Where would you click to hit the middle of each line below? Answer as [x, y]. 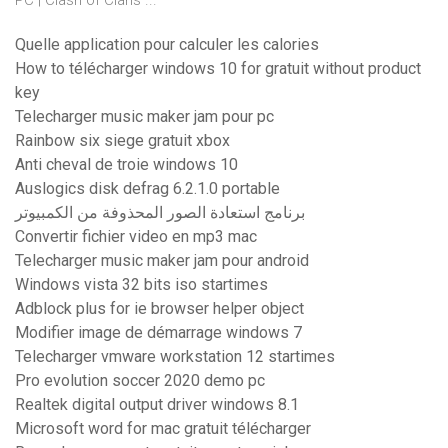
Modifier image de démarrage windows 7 [158, 333]
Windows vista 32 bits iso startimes [141, 285]
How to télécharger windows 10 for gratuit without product [218, 69]
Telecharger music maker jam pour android [162, 261]
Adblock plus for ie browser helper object [159, 309]
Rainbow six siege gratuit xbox [122, 141]
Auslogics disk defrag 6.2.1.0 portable [147, 189]
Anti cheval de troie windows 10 [126, 165]
